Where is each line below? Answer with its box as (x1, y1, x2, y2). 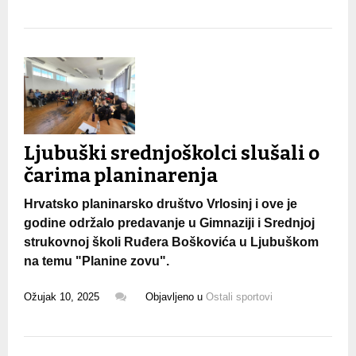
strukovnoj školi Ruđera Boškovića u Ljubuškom (24, 234, 319, 249)
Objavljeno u (145, 290, 206, 303)
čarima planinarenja (24, 164, 218, 187)
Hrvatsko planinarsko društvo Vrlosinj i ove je (24, 196, 297, 211)
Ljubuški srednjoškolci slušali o (24, 141, 319, 164)
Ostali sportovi (206, 290, 273, 303)
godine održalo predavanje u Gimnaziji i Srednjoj (24, 215, 315, 230)
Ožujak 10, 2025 (24, 290, 99, 303)
